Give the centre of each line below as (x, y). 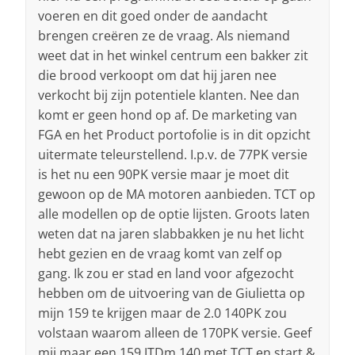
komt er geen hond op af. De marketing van (168, 115)
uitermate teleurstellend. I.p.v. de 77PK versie (173, 155)
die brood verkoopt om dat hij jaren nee (157, 76)
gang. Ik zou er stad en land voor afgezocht (166, 274)
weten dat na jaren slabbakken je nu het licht (171, 234)
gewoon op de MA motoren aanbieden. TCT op (177, 195)
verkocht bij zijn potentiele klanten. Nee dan (169, 95)
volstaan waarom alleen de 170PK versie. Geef (175, 333)
